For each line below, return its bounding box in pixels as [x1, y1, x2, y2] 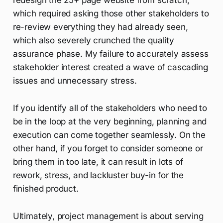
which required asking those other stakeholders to [12, 8, 209, 19]
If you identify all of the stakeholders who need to [12, 103, 208, 113]
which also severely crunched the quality [12, 35, 174, 46]
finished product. [12, 184, 79, 194]
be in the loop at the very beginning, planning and [12, 116, 207, 127]
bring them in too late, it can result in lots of [12, 157, 183, 167]
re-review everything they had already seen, [12, 22, 188, 32]
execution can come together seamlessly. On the [12, 130, 206, 140]
